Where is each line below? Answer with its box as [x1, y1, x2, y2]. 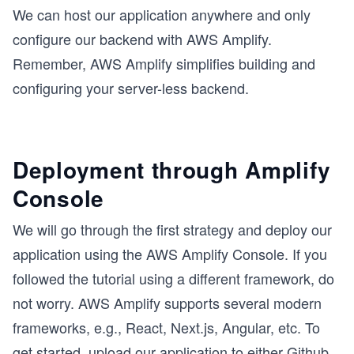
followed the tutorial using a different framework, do [13, 268, 334, 288]
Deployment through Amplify [13, 153, 331, 186]
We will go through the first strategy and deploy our [13, 219, 332, 239]
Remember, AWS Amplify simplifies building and [13, 53, 315, 73]
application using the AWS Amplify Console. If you [13, 243, 327, 264]
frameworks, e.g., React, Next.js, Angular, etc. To [13, 317, 320, 337]
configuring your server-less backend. [13, 77, 249, 98]
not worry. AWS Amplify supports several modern [13, 292, 322, 313]
